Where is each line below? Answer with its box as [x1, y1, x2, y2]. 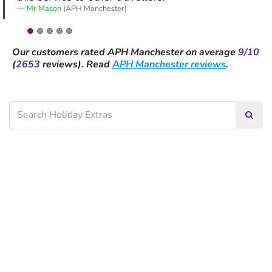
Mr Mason [27, 3, 61, 14]
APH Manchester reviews [112, 58, 226, 72]
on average [186, 46, 238, 59]
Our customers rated [12, 46, 107, 59]
